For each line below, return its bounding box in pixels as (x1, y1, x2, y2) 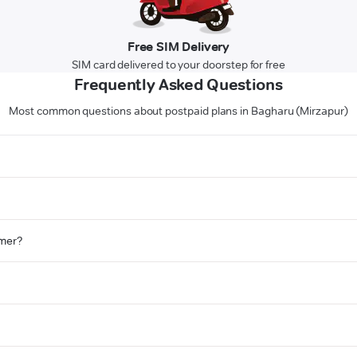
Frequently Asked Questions (74, 75, 283, 95)
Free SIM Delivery (127, 39, 230, 55)
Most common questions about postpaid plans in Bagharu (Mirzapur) (9, 104, 348, 119)
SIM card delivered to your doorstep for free (72, 57, 285, 73)
